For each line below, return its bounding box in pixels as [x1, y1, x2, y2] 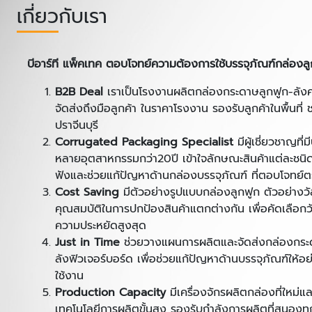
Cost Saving [55, 183, 119, 201]
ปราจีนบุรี [55, 116, 98, 134]
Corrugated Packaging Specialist [55, 133, 233, 150]
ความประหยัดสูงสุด [55, 217, 146, 234]
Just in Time [55, 233, 120, 251]
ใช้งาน [55, 267, 84, 284]
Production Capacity [55, 283, 166, 301]
